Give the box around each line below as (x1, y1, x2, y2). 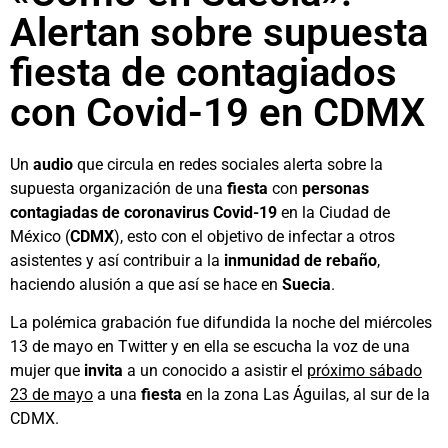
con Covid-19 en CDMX (10, 89, 425, 136)
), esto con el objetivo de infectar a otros (114, 227, 395, 246)
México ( (10, 227, 70, 246)
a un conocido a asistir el (123, 361, 307, 381)
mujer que (10, 361, 80, 381)
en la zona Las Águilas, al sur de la (182, 385, 430, 405)
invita (80, 361, 123, 381)
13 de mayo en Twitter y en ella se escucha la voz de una (10, 337, 410, 357)
